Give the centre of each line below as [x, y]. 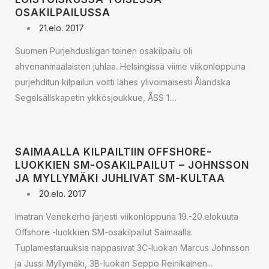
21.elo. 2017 [62, 28]
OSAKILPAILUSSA [63, 13]
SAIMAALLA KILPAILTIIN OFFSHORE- [113, 152]
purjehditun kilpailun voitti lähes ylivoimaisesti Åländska [123, 82]
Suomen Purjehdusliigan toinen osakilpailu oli [104, 51]
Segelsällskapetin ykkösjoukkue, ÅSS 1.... [96, 98]
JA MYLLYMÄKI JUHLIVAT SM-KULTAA [120, 178]
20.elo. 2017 [63, 194]
